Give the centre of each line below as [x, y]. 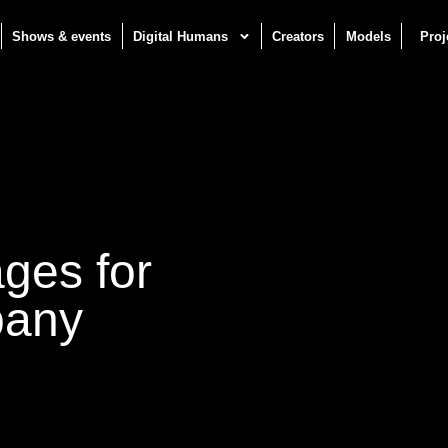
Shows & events [62, 36]
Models [368, 36]
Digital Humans [180, 36]
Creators [298, 36]
